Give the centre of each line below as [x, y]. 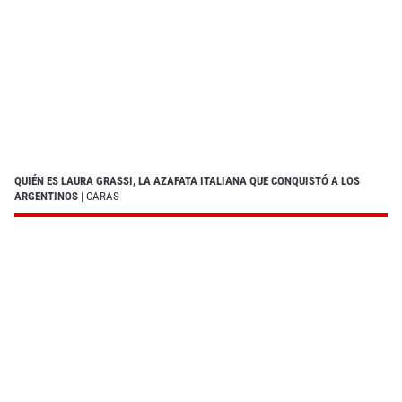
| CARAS [99, 196]
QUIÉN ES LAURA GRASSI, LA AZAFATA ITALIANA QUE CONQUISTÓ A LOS [187, 180]
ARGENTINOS [46, 196]
